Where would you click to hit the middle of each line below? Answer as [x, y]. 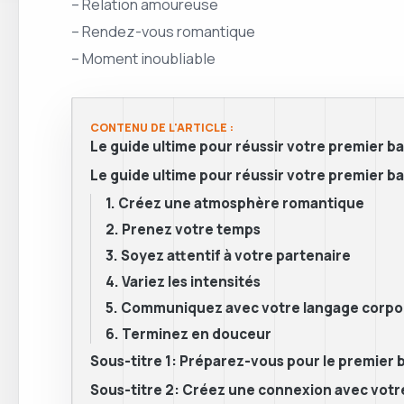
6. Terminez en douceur [188, 335]
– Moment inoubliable [143, 59]
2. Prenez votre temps [183, 230]
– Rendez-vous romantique [163, 32]
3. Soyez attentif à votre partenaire [228, 256]
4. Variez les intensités [183, 282]
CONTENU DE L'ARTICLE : [162, 128]
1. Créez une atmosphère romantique [235, 204]
